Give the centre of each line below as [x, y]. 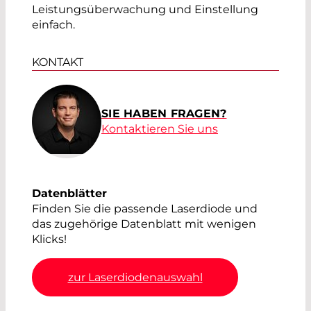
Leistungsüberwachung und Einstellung [145, 10]
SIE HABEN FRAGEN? [164, 114]
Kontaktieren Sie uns [160, 129]
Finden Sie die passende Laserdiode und [145, 209]
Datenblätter [69, 194]
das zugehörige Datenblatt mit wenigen [144, 224]
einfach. [53, 25]
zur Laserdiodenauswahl [135, 277]
